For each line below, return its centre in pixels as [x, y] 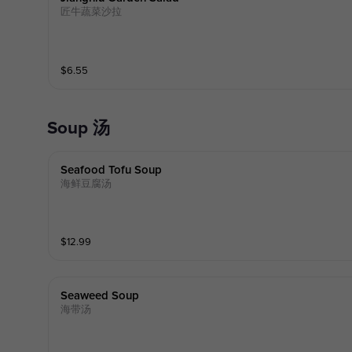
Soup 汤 [83, 128]
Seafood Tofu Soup [111, 170]
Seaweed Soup [99, 296]
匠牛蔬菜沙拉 [91, 12]
